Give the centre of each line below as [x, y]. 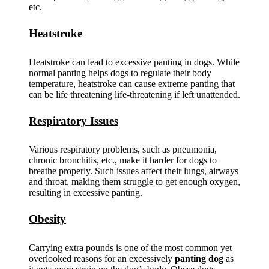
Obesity [47, 219]
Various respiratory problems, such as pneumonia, [123, 150]
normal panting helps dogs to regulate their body [120, 73]
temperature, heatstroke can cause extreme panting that [132, 83]
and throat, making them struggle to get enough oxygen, [134, 182]
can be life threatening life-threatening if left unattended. [134, 94]
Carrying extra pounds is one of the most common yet [130, 248]
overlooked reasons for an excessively [102, 259]
